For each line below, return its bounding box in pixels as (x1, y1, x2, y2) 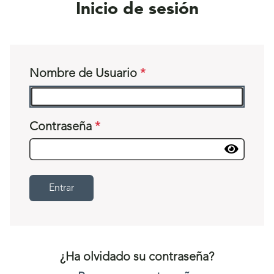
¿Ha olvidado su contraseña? (60, 251, 214, 264)
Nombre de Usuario (29, 67, 140, 80)
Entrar (49, 183, 74, 193)
